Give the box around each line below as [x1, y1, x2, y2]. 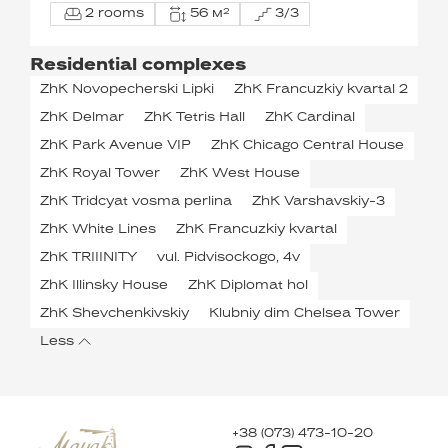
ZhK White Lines [40, 224, 156, 236]
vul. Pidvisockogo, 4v [157, 252, 300, 264]
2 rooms [85, 7, 144, 20]
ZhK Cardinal [265, 112, 355, 124]
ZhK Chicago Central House [211, 140, 404, 152]
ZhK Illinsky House [40, 280, 168, 292]
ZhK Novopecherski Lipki [40, 84, 214, 96]
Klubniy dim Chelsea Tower [209, 308, 400, 320]
